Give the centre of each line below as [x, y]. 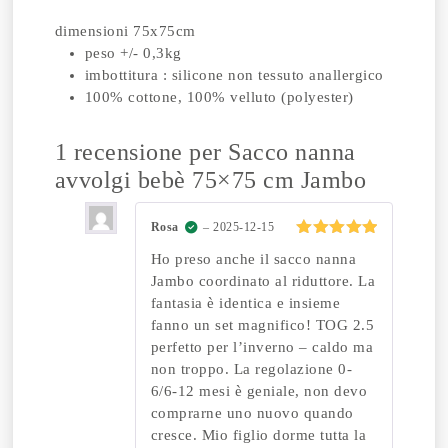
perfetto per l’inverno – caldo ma [262, 346]
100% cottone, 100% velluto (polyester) [219, 97]
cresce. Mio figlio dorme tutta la [258, 434]
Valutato [328, 247]
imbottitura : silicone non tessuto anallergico [234, 75]
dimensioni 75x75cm [125, 31]
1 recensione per [141, 152]
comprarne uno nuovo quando [252, 412]
